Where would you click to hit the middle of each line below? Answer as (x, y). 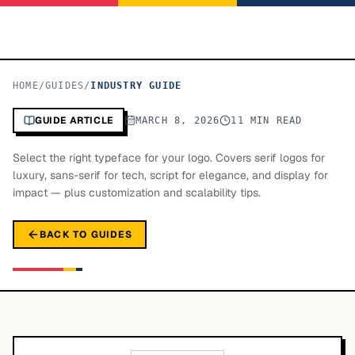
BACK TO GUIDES (86, 235)
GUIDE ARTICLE (74, 120)
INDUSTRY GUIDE (136, 86)
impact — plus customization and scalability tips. (137, 193)
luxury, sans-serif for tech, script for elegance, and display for (170, 175)
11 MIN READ (267, 120)
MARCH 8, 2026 (177, 120)
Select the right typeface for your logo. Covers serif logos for (169, 158)
